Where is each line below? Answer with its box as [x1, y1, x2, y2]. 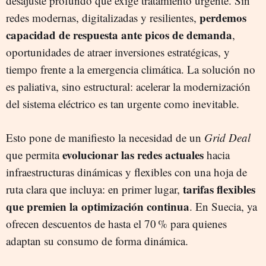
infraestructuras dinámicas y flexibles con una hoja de [6, 164, 247, 179]
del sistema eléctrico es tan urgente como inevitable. [6, 96, 239, 111]
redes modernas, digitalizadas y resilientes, [6, 10, 199, 25]
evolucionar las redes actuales [62, 147, 204, 163]
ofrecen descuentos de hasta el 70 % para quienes [6, 216, 227, 231]
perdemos [199, 9, 246, 26]
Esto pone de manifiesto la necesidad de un [6, 130, 204, 145]
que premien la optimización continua [6, 198, 189, 214]
